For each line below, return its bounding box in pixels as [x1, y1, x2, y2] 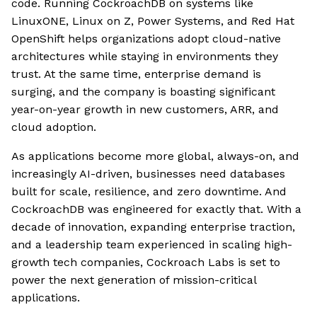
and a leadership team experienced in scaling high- [11, 238, 292, 252]
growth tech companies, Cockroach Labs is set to [11, 255, 280, 270]
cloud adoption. [11, 120, 96, 134]
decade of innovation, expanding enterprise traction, [11, 220, 295, 234]
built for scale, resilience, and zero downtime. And [11, 185, 287, 199]
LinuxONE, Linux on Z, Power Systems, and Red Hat [11, 14, 294, 28]
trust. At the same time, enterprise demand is [11, 67, 261, 81]
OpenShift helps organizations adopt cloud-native [11, 32, 281, 46]
